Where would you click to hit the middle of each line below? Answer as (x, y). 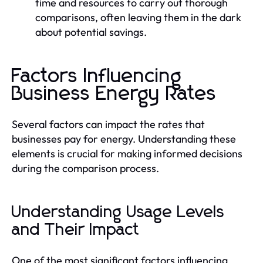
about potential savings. (91, 32)
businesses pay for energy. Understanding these (124, 139)
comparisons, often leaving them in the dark (138, 17)
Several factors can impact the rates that (108, 124)
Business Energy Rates (114, 94)
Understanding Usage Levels (118, 212)
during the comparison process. (85, 168)
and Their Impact (76, 230)
